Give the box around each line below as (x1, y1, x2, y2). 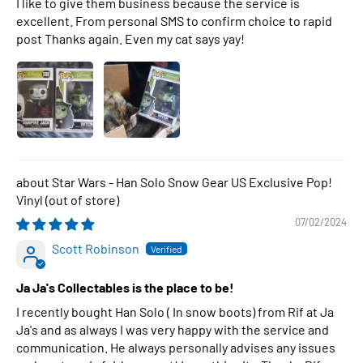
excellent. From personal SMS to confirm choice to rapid (16, 13, 332, 28)
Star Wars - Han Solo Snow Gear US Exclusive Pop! (52, 174, 332, 190)
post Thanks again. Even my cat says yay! (16, 31, 245, 46)
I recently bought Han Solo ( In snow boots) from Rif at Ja (16, 304, 334, 319)
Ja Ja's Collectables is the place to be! (16, 280, 234, 295)
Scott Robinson (52, 241, 139, 256)
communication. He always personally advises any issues (16, 340, 335, 355)
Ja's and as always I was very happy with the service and (16, 322, 329, 337)
